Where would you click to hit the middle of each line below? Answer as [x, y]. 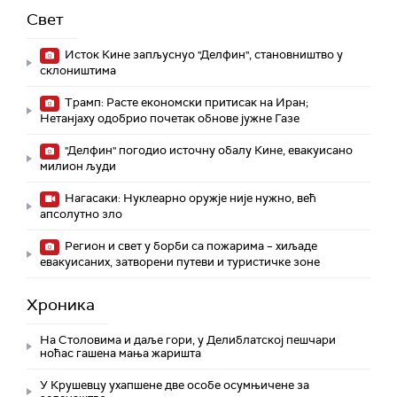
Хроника [61, 305]
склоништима [78, 71]
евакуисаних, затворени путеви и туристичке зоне [180, 262]
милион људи [78, 167]
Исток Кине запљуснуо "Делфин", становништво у [202, 55]
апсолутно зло [81, 214]
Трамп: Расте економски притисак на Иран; [185, 103]
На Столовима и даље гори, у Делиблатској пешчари [188, 340]
